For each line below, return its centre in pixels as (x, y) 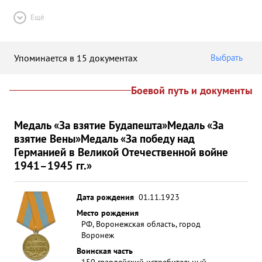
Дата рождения (105, 197)
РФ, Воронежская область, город (141, 224)
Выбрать (227, 58)
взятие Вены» (47, 138)
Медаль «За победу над (138, 138)
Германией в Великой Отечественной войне (121, 152)
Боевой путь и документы (192, 90)
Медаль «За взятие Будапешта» (91, 125)
